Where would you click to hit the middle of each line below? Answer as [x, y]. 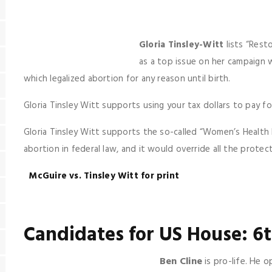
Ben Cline [181, 262]
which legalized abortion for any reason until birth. [127, 79]
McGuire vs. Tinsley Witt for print [103, 176]
